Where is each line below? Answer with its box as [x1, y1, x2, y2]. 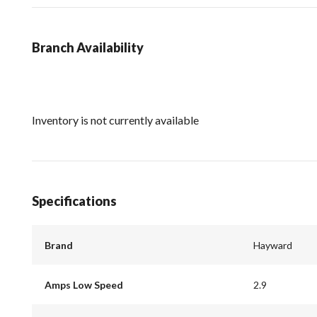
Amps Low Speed [44, 278, 123, 291]
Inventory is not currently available [32, 113, 199, 127]
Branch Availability [32, 40, 144, 56]
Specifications [32, 192, 117, 209]
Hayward [253, 238, 292, 251]
